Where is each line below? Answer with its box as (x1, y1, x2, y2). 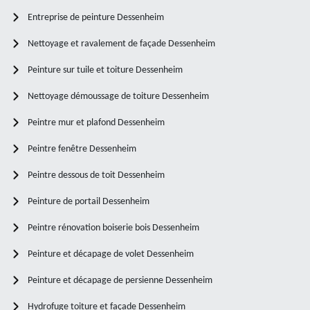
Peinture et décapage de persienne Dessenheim (28, 275, 212, 286)
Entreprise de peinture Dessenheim (28, 12, 164, 23)
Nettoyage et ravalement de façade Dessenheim (28, 38, 215, 49)
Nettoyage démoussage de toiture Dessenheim (28, 91, 209, 102)
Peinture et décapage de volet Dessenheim (28, 248, 194, 259)
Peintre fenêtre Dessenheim (28, 143, 136, 154)
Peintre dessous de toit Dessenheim (28, 170, 165, 181)
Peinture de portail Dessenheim (28, 196, 149, 207)
